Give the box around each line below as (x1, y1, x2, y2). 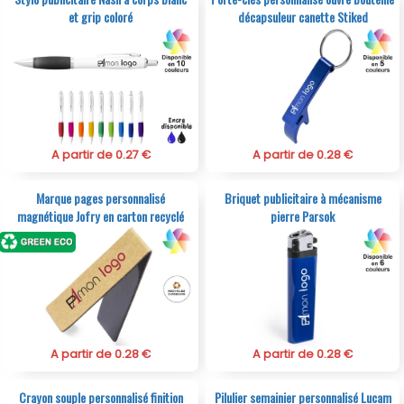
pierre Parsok (271, 207, 335, 226)
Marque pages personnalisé (36, 188, 166, 208)
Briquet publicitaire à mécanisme (224, 188, 381, 208)
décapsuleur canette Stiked (237, 7, 368, 27)
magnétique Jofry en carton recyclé (17, 207, 185, 226)
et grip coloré (69, 7, 133, 27)
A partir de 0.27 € (50, 147, 151, 163)
